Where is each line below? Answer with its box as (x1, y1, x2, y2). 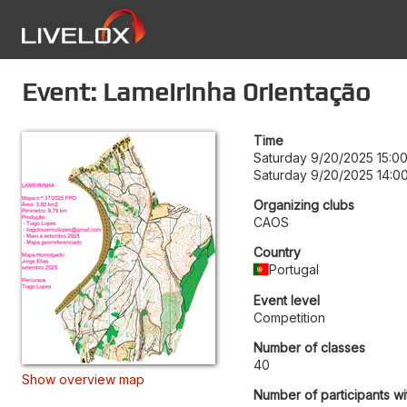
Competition (253, 310, 325, 325)
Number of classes (253, 340, 365, 355)
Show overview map (22, 372, 144, 387)
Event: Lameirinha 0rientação (22, 76, 370, 106)
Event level (253, 293, 320, 308)
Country (253, 244, 301, 260)
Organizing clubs (253, 197, 354, 213)
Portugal (269, 262, 320, 277)
